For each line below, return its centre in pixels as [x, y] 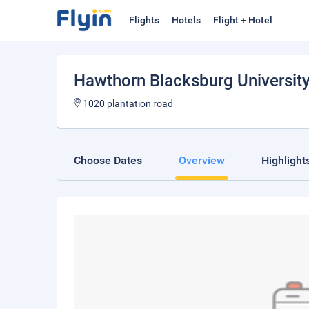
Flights [144, 20]
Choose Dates [108, 160]
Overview [202, 160]
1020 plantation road [127, 103]
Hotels [186, 20]
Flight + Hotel [243, 20]
